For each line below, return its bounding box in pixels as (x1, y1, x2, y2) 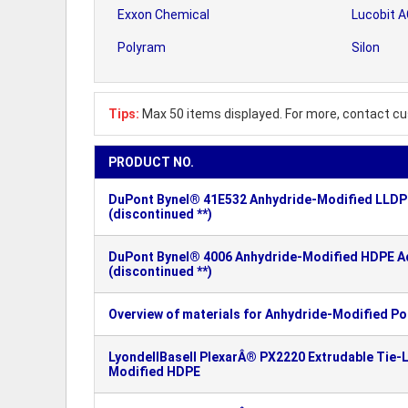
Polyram (117, 40, 166, 55)
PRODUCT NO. (108, 155, 194, 169)
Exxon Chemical (117, 7, 209, 22)
